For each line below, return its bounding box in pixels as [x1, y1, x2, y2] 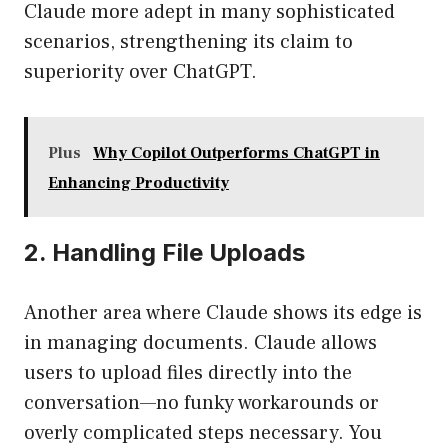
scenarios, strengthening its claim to [24, 29, 353, 56]
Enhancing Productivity [48, 173, 229, 194]
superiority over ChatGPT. [24, 59, 257, 86]
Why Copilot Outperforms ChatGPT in [93, 143, 380, 164]
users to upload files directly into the [24, 360, 352, 387]
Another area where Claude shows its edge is [24, 300, 422, 327]
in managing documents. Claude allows [24, 330, 377, 357]
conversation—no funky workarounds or [24, 390, 379, 417]
